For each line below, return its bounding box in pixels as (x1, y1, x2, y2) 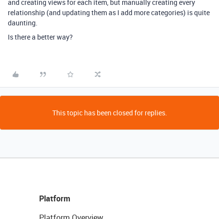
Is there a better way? (8, 32, 73, 42)
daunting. (8, 18, 38, 27)
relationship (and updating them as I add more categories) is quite (8, 8, 210, 17)
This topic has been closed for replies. (52, 108, 167, 117)
